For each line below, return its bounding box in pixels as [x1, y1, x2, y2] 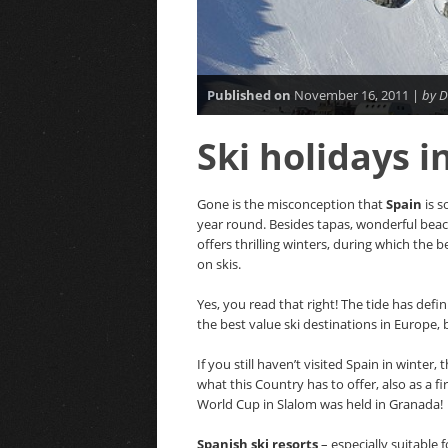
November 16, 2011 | [291, 86, 422, 104]
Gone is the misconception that [197, 195, 386, 213]
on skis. [197, 255, 241, 273]
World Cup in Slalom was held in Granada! [197, 395, 443, 413]
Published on [207, 86, 291, 104]
